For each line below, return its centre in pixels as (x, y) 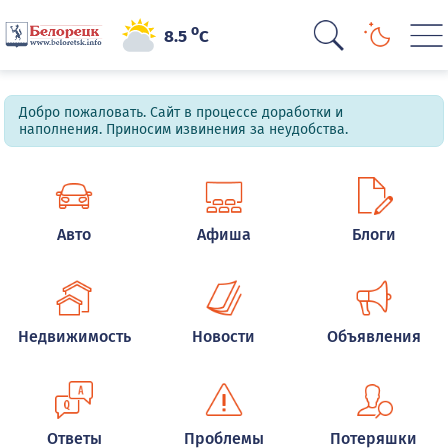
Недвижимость (74, 336)
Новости (224, 336)
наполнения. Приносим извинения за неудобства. (184, 129)
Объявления (373, 336)
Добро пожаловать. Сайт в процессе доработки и (181, 112)
